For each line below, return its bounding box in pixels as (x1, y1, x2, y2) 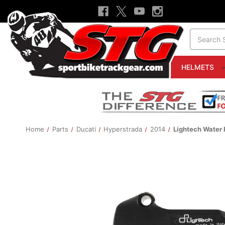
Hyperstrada (103, 125, 143, 133)
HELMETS (181, 63, 216, 71)
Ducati (76, 125, 96, 133)
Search (190, 30, 213, 38)
